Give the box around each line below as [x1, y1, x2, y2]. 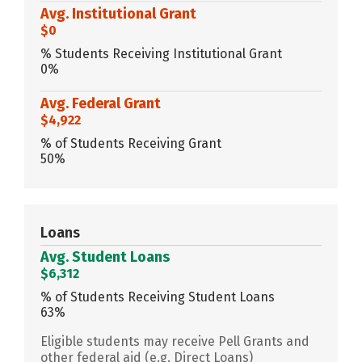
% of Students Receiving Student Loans [40, 288, 275, 305]
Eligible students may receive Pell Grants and [40, 333, 309, 349]
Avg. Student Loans [40, 247, 170, 266]
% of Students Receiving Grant [40, 135, 221, 151]
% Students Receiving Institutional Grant [40, 45, 282, 61]
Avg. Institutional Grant [40, 4, 196, 23]
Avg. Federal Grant [40, 94, 161, 112]
